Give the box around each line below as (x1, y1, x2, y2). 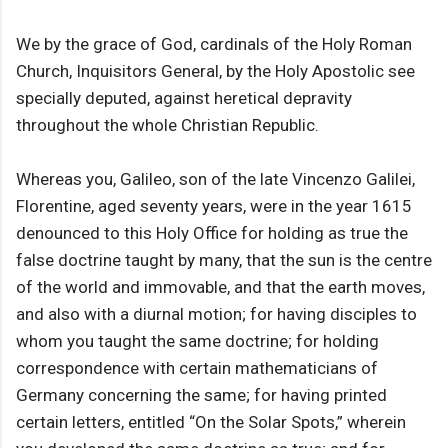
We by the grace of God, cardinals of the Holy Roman (16, 34, 412, 55)
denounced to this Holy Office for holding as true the (16, 223, 408, 244)
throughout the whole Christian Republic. (16, 115, 319, 136)
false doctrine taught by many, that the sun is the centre (16, 250, 432, 271)
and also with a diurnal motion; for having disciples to (16, 304, 417, 325)
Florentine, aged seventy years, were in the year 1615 (16, 196, 412, 217)
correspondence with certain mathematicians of (16, 358, 378, 379)
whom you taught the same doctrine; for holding (16, 331, 379, 352)
